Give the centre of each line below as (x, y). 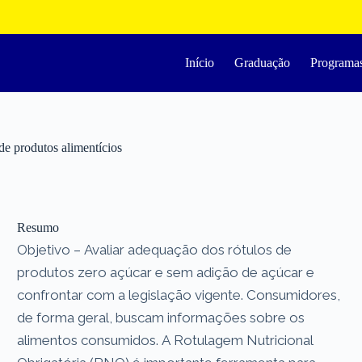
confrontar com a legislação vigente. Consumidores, (179, 295)
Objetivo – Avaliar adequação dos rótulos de (155, 249)
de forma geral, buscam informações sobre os (161, 317)
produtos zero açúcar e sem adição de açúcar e (166, 272)
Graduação (263, 63)
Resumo (38, 227)
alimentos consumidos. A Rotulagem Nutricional (166, 340)
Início (200, 63)
